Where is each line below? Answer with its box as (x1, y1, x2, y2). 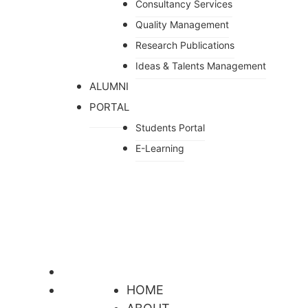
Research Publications (135, 38, 234, 51)
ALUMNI (89, 79, 129, 93)
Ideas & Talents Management (135, 59, 266, 71)
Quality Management (135, 18, 229, 30)
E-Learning (135, 142, 184, 154)
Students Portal (135, 121, 205, 133)
